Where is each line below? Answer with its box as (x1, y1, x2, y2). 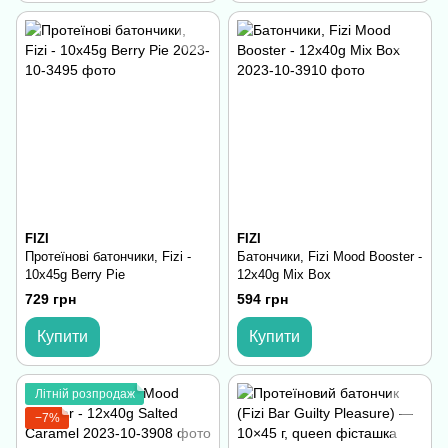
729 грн (25, 291, 76, 308)
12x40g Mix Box (237, 266, 331, 282)
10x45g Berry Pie (25, 266, 125, 282)
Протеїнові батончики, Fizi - (25, 248, 191, 264)
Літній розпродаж (35, 387, 135, 402)
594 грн (237, 291, 288, 308)
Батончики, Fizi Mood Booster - (237, 248, 422, 264)
